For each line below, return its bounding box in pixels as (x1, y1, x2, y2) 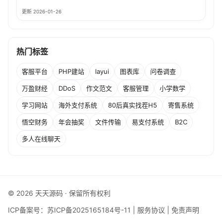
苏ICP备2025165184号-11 (47, 206, 131, 215)
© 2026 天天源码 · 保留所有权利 (8, 189, 111, 198)
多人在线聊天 (22, 135, 60, 143)
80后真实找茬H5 (108, 101, 157, 110)
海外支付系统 (58, 101, 97, 110)
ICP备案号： (8, 206, 47, 215)
